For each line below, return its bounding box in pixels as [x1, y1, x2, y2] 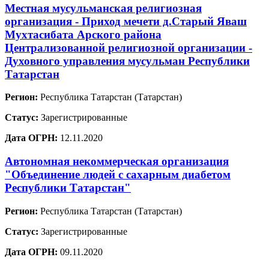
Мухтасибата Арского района [5, 28, 162, 41]
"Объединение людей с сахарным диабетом [5, 168, 231, 181]
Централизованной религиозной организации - [5, 41, 252, 54]
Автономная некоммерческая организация [5, 155, 229, 168]
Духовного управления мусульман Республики [5, 54, 250, 67]
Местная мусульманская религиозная [5, 1, 202, 14]
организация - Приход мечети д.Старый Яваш [5, 14, 247, 28]
